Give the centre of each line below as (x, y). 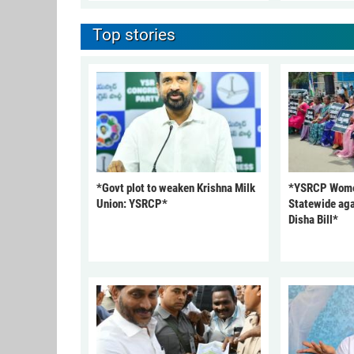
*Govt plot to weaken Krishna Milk (176, 188)
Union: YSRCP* (132, 204)
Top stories (134, 35)
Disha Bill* (313, 220)
